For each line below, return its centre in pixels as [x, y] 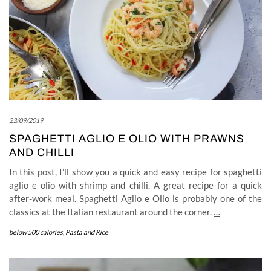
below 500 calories [36, 232]
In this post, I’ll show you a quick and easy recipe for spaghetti [135, 171]
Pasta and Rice [87, 232]
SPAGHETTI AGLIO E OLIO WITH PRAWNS [127, 138]
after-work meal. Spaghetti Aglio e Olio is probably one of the [135, 198]
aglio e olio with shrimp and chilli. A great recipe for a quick [135, 185]
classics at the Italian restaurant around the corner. [111, 211]
